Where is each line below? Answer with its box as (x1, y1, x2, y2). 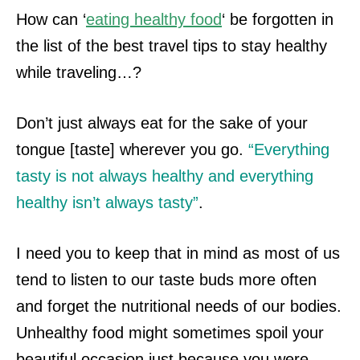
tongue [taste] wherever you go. (16, 140, 248, 158)
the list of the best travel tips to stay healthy (16, 36, 327, 55)
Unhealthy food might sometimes (16, 323, 256, 342)
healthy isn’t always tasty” (16, 193, 198, 211)
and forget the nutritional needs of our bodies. (16, 297, 342, 315)
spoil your (256, 323, 324, 342)
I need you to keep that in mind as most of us (16, 243, 340, 262)
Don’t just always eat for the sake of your (16, 113, 308, 132)
